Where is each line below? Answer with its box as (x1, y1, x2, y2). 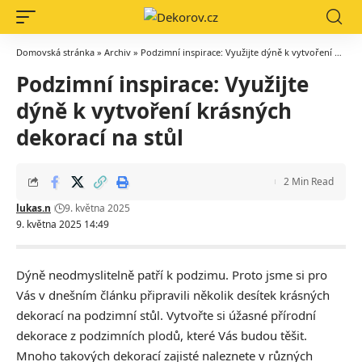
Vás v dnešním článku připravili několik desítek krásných (16, 287, 330, 303)
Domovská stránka (16, 46, 95, 58)
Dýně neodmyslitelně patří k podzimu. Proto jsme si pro (16, 267, 327, 283)
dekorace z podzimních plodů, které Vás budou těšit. (16, 327, 307, 343)
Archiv (104, 46, 131, 58)
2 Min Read (284, 175, 334, 188)
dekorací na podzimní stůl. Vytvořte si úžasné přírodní (16, 307, 316, 323)
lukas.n (16, 201, 51, 215)
